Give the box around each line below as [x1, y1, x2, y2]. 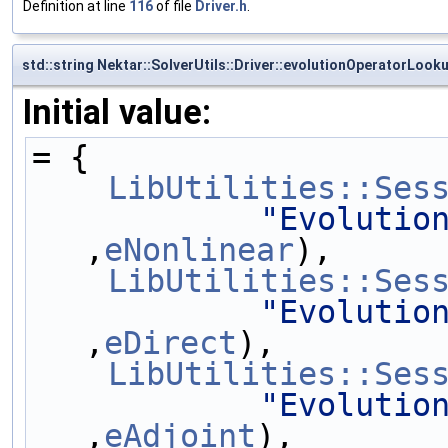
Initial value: [23, 91, 211, 132]
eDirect [104, 324, 237, 361]
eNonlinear [104, 231, 294, 268]
